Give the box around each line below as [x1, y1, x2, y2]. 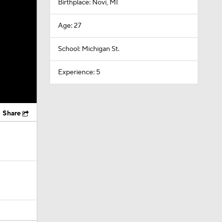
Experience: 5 [57, 68, 100, 77]
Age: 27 [57, 21, 81, 30]
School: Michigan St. [57, 45, 119, 54]
